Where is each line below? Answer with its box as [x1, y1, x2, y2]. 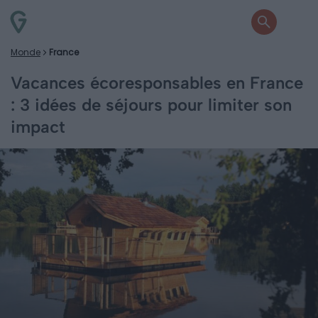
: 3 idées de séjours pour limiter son [11, 94, 292, 115]
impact [11, 116, 65, 137]
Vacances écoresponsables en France [11, 72, 303, 93]
